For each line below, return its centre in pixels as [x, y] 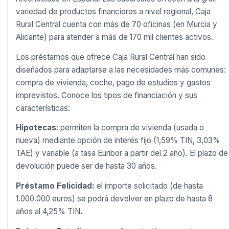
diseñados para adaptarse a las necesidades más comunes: [121, 70]
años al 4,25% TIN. [50, 212]
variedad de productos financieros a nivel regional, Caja [113, 12]
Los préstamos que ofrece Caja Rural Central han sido [110, 57]
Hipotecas [36, 128]
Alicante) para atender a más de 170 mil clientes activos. [114, 37]
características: [43, 108]
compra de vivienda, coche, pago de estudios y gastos [113, 82]
